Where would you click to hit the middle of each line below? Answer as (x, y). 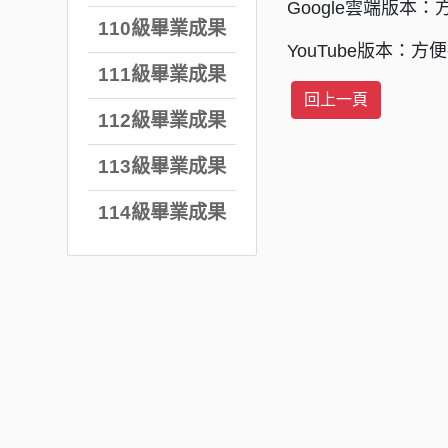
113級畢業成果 (161, 167)
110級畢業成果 (161, 29)
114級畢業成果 (161, 212)
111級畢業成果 (161, 75)
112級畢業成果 (161, 121)
